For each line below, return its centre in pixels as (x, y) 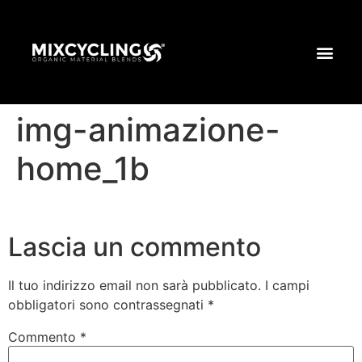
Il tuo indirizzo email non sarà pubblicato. (135, 286)
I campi (287, 286)
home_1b (83, 169)
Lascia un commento (135, 247)
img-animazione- (148, 130)
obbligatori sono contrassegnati (108, 305)
